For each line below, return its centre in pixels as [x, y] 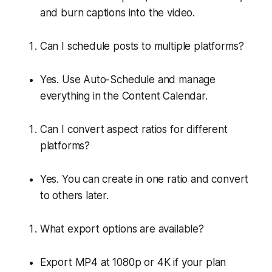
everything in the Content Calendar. [124, 96]
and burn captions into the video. [117, 12]
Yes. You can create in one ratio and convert [144, 179]
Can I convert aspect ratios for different [134, 129]
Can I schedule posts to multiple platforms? [142, 46]
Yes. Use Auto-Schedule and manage [128, 79]
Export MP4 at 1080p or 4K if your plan [133, 262]
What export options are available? [122, 229]
